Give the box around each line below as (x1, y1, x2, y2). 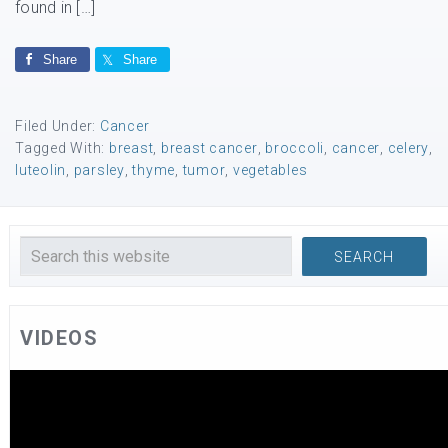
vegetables (232, 162, 308, 178)
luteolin (15, 162, 66, 178)
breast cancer (160, 140, 258, 156)
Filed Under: (15, 118, 100, 134)
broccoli (265, 140, 324, 156)
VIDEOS (20, 326, 98, 350)
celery (387, 140, 429, 156)
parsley (73, 162, 125, 178)
